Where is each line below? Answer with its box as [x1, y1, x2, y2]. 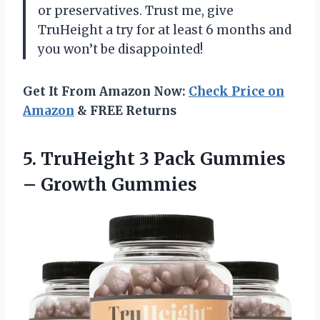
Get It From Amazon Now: [23, 84, 189, 100]
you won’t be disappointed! [38, 41, 203, 58]
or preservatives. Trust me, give [38, 3, 234, 19]
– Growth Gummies [23, 174, 197, 196]
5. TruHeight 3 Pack [23, 148, 200, 171]
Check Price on [189, 84, 284, 100]
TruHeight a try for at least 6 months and [38, 22, 291, 39]
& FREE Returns [74, 103, 176, 119]
